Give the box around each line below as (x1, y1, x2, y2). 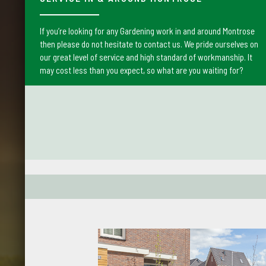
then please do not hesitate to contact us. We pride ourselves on (40, 39, 258, 49)
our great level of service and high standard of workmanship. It (40, 52, 252, 62)
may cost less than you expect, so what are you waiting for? (40, 65, 243, 75)
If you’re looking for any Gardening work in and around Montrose (40, 26, 255, 36)
